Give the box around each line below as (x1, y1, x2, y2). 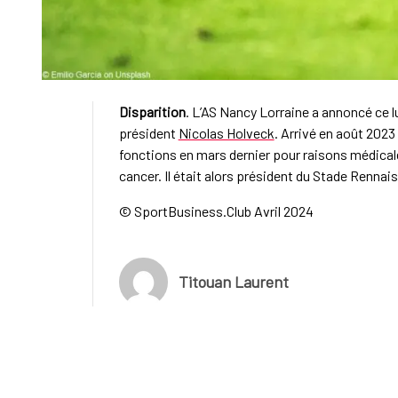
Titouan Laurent (178, 272, 289, 292)
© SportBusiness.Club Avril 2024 (118, 202, 314, 219)
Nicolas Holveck (178, 123, 275, 141)
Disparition (118, 102, 186, 120)
